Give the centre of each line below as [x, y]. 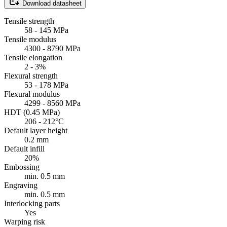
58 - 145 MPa [46, 30]
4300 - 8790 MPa [52, 49]
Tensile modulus [30, 40]
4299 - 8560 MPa [52, 103]
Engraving [21, 185]
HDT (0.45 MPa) [32, 112]
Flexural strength [31, 76]
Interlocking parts [32, 204]
